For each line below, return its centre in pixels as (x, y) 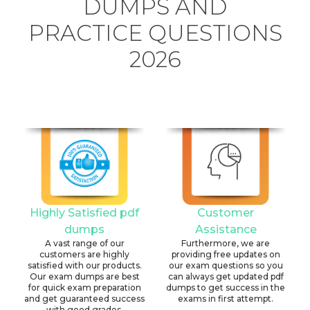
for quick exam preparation (84, 288)
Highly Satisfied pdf (84, 213)
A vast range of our (84, 244)
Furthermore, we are (226, 244)
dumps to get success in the (226, 288)
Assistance (226, 230)
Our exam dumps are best (84, 277)
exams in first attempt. (226, 299)
